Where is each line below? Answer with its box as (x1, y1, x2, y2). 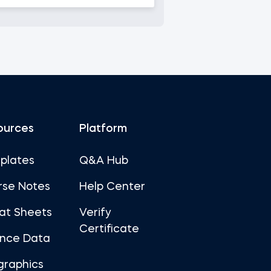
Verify (79, 207, 111, 218)
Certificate (79, 224, 139, 235)
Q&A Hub (79, 155, 128, 166)
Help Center (79, 181, 145, 192)
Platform (79, 123, 127, 134)
